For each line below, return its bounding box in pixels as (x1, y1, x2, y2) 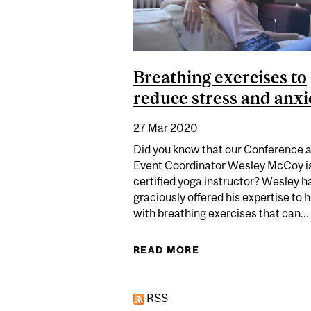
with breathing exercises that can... (133, 207, 309, 220)
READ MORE (133, 244, 199, 256)
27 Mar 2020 (133, 121, 198, 135)
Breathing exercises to (133, 67, 307, 87)
